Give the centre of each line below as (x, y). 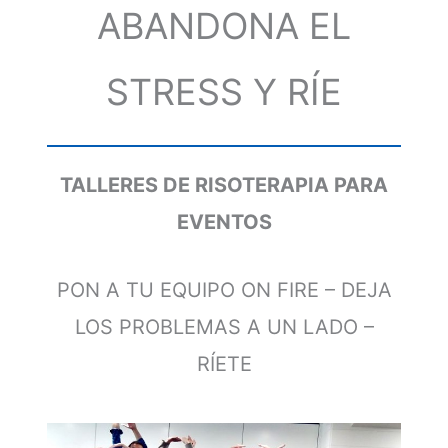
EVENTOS (224, 222)
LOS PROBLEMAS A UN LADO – (224, 326)
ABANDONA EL (224, 26)
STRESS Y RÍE (224, 92)
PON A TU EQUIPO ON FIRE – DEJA (224, 289)
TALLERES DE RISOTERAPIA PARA (224, 185)
